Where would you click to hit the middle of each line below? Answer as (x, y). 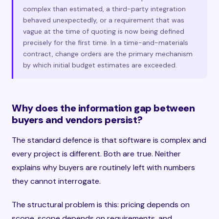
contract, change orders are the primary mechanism (108, 54)
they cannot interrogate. (56, 181)
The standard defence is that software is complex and (109, 140)
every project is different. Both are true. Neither (96, 154)
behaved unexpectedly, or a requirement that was (104, 20)
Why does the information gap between (103, 108)
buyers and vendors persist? (77, 120)
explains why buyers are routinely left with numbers (103, 167)
